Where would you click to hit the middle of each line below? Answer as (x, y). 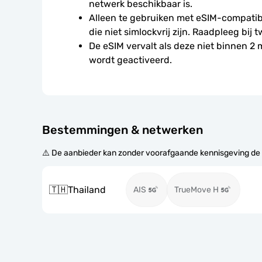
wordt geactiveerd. (130, 60)
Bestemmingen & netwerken (123, 130)
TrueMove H (196, 190)
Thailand (87, 189)
